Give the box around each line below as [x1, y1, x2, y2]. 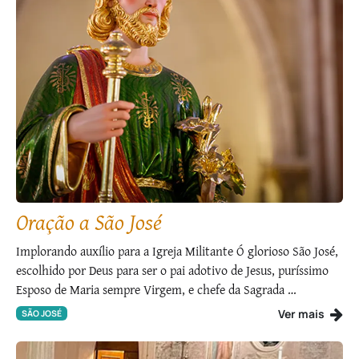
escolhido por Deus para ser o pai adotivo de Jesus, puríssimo [16, 260, 329, 280]
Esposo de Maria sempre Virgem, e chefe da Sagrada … [16, 279, 296, 299]
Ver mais [278, 305, 327, 321]
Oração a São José [16, 204, 162, 238]
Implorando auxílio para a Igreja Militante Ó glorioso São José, [16, 240, 338, 260]
